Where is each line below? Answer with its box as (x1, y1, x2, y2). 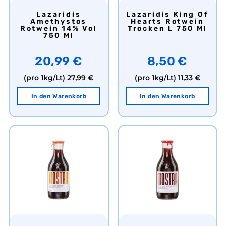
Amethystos (30, 17, 87, 26)
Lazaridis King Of (126, 10, 132, 19)
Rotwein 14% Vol (20, 24, 97, 33)
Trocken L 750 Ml (127, 24, 207, 33)
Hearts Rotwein (131, 17, 204, 26)
